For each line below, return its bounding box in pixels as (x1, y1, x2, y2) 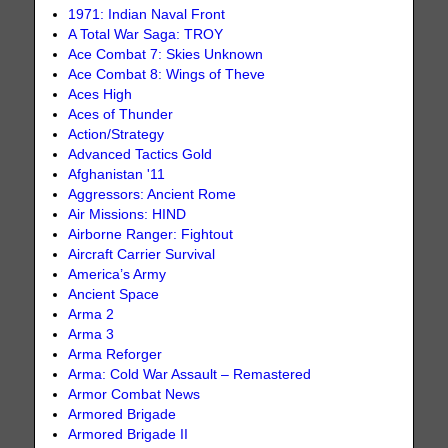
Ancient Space (68, 287, 160, 303)
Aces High (68, 87, 133, 103)
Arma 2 (68, 307, 115, 323)
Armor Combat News (68, 387, 201, 403)
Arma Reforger (68, 347, 163, 363)
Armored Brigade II (68, 427, 189, 443)
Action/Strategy (68, 127, 165, 143)
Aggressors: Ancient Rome (68, 187, 237, 203)
